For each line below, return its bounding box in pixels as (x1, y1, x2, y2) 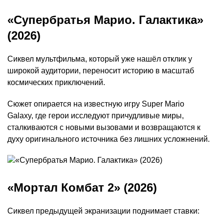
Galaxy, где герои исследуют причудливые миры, (7, 111, 184, 120)
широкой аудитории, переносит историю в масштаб (7, 66, 194, 75)
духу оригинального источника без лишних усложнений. (7, 135, 210, 144)
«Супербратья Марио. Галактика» (7, 13, 203, 27)
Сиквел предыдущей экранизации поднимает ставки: (7, 207, 199, 216)
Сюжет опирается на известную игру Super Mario (7, 100, 184, 109)
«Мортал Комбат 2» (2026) (7, 181, 157, 195)
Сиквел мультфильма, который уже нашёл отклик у (7, 55, 192, 64)
